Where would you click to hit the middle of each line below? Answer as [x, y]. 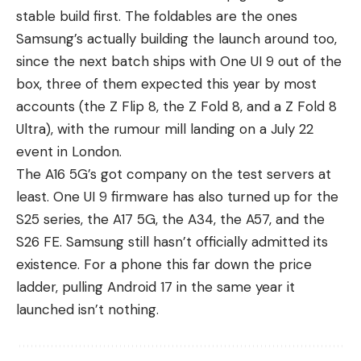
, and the [297, 220]
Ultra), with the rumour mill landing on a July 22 [165, 129]
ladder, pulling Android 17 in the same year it [156, 287]
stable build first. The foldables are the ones [157, 17]
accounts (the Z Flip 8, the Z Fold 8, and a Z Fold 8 [176, 107]
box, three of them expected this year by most [166, 84]
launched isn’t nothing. [87, 310]
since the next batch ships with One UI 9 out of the [179, 62]
